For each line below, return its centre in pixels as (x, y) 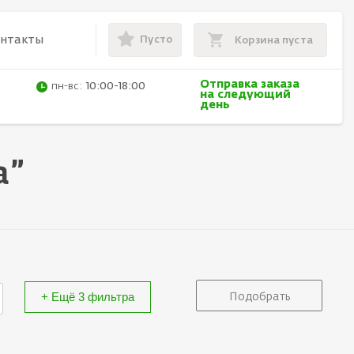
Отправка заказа (249, 85)
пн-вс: (67, 87)
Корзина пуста (274, 40)
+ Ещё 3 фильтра (88, 296)
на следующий (245, 95)
